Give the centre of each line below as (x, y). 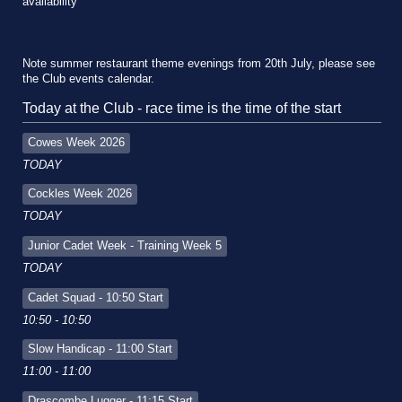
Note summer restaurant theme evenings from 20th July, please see (199, 63)
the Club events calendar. (88, 79)
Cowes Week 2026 (76, 142)
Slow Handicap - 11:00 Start (100, 350)
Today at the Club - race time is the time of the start (182, 108)
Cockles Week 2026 (80, 194)
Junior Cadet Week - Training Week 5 (125, 246)
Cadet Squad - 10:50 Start (96, 297)
